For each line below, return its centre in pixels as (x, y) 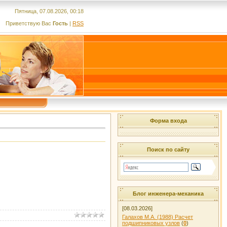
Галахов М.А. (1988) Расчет (158, 217)
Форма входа (168, 121)
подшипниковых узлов (151, 223)
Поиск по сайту (168, 149)
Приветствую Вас (29, 23)
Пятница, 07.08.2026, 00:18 (49, 11)
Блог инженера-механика (168, 194)
